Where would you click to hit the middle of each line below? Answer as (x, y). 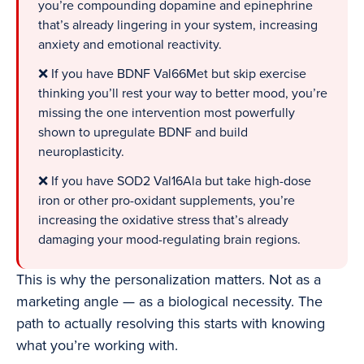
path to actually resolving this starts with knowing (171, 324)
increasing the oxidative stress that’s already (163, 221)
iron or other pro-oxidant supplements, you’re (167, 201)
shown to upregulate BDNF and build (143, 133)
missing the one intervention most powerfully (167, 113)
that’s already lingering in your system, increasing (178, 26)
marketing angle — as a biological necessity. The (169, 302)
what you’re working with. (97, 346)
